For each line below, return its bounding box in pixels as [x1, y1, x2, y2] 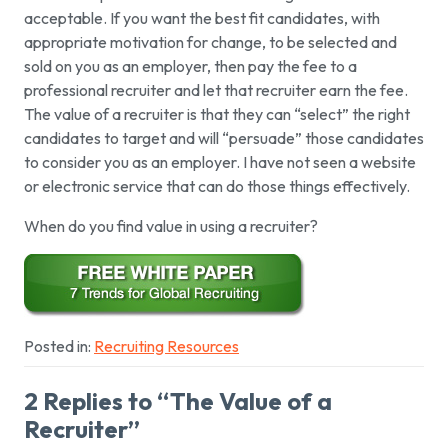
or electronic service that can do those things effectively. [24, 176, 410, 197]
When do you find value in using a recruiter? [24, 216, 318, 237]
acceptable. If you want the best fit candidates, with [24, 8, 380, 29]
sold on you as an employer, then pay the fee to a [24, 56, 357, 77]
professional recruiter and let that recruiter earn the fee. [24, 80, 408, 101]
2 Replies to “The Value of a [24, 386, 332, 417]
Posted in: [24, 336, 94, 357]
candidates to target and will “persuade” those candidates [24, 128, 424, 149]
